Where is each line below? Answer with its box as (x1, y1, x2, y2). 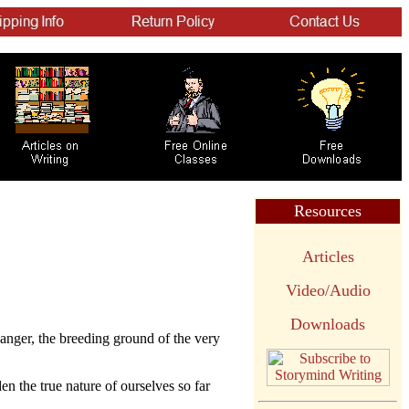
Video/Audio (285, 281, 371, 299)
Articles (301, 247, 354, 266)
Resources (294, 202, 362, 220)
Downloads (290, 315, 365, 333)
